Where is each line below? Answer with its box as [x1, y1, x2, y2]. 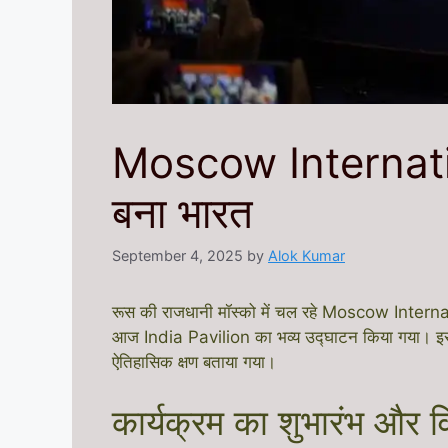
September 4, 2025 [112, 247, 243, 265]
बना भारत [112, 187, 253, 239]
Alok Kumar [268, 247, 345, 265]
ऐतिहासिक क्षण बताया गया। [112, 352, 276, 373]
